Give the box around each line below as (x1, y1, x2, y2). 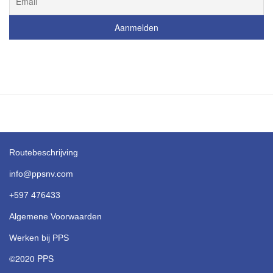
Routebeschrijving (9, 147, 78, 157)
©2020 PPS (9, 252, 54, 264)
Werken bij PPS (9, 233, 69, 243)
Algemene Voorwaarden (9, 211, 102, 221)
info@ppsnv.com (9, 169, 73, 179)
